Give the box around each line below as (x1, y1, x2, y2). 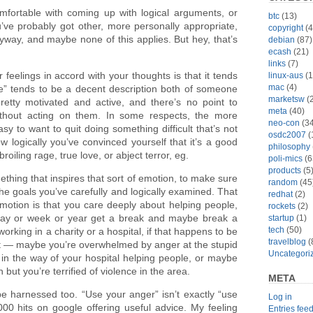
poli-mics (268, 153, 303, 163)
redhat (268, 189, 293, 199)
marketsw (268, 94, 305, 104)
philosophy (268, 141, 310, 152)
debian (268, 34, 295, 45)
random (268, 177, 298, 187)
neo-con (268, 117, 300, 128)
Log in (268, 291, 292, 302)
